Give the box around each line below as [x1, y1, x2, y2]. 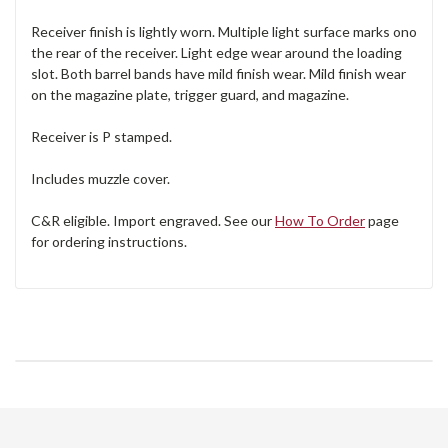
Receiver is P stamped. [31, 128, 172, 146]
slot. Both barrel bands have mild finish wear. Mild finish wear [31, 65, 406, 83]
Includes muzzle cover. [31, 170, 170, 188]
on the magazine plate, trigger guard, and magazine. [31, 86, 349, 104]
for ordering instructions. [31, 233, 187, 251]
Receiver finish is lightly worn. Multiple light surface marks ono [31, 23, 417, 41]
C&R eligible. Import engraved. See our [31, 212, 275, 230]
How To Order [275, 212, 365, 230]
